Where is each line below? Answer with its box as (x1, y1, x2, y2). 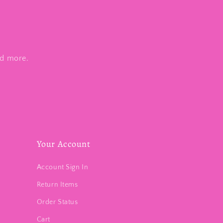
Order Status (36, 198, 78, 206)
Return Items (36, 181, 78, 189)
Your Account (36, 138, 91, 150)
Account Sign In (36, 163, 89, 171)
